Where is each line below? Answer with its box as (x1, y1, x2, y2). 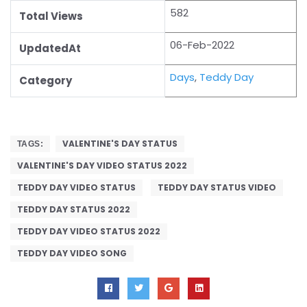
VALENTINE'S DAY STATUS (62, 137, 178, 149)
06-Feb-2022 (170, 37, 234, 52)
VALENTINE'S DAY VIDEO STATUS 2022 (17, 159, 187, 171)
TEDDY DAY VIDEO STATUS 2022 (17, 225, 160, 237)
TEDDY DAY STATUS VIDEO (158, 181, 276, 193)
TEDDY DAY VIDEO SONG (17, 247, 127, 259)
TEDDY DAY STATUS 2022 (17, 203, 130, 215)
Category (19, 73, 72, 88)
